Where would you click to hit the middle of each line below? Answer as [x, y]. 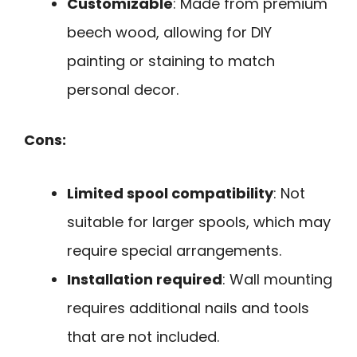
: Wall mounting [277, 279]
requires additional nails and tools [188, 308]
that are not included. [143, 336]
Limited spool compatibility [170, 193]
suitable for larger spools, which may [199, 222]
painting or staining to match [171, 61]
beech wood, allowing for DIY [169, 33]
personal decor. [123, 90]
